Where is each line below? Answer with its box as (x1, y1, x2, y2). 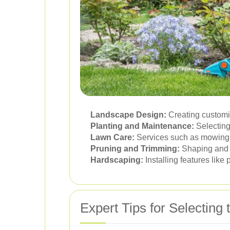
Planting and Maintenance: (90, 121, 194, 130)
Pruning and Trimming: (90, 144, 180, 153)
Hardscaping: (90, 155, 143, 164)
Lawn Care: (90, 132, 135, 142)
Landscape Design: (90, 110, 166, 119)
